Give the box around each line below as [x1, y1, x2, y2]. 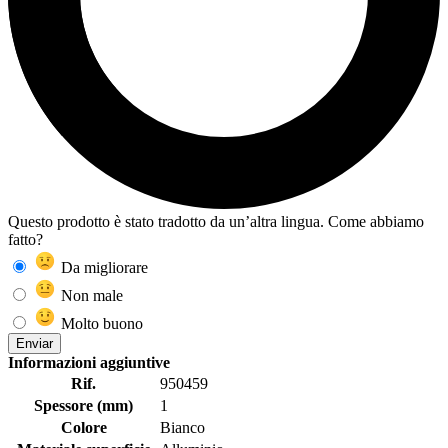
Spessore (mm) [34, 397, 133, 415]
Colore [60, 419, 107, 437]
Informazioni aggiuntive [8, 354, 170, 372]
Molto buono [57, 315, 143, 333]
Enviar [16, 336, 53, 352]
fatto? [8, 231, 43, 249]
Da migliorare [57, 259, 148, 277]
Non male [57, 287, 123, 305]
